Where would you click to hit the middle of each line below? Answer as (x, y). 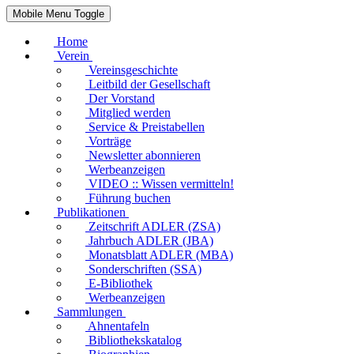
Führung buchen (130, 198)
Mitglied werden (130, 112)
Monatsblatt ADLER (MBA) (161, 254)
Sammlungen (90, 311)
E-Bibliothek (121, 283)
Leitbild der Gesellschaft (149, 84)
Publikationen (91, 212)
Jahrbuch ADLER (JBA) (151, 240)
